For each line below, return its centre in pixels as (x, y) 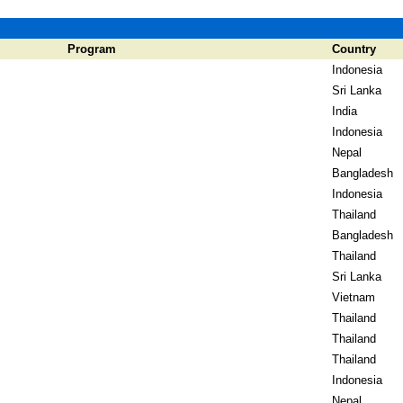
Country (354, 49)
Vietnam (354, 297)
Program (92, 49)
